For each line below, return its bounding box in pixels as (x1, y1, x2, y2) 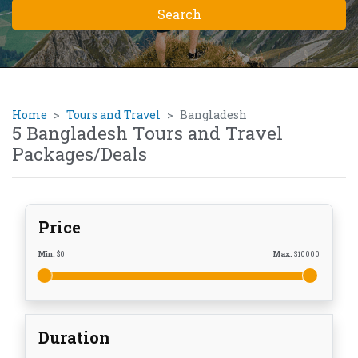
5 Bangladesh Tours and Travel (12, 121, 283, 145)
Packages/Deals (12, 142, 147, 166)
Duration (38, 327, 110, 348)
